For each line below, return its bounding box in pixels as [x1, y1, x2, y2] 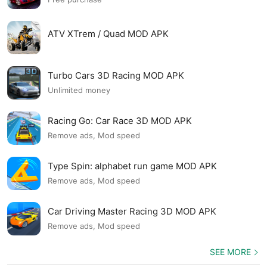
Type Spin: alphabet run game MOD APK [48, 160, 217, 172]
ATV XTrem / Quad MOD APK [48, 28, 169, 40]
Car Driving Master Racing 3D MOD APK [48, 205, 216, 217]
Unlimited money [48, 85, 110, 95]
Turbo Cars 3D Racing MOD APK [48, 69, 184, 81]
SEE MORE [210, 247, 251, 257]
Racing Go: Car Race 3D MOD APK [48, 114, 192, 126]
